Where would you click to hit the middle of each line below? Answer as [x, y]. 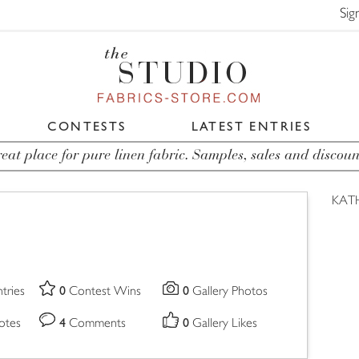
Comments [97, 324]
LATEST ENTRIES [251, 126]
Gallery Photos [230, 292]
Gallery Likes [224, 324]
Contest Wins [105, 292]
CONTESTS [87, 126]
